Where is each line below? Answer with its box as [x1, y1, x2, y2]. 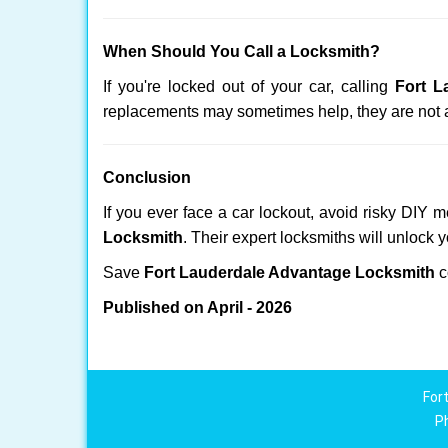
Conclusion [103, 169, 191, 186]
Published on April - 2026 [103, 299, 292, 316]
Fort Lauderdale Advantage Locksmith [144, 264, 435, 281]
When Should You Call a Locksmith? [103, 43, 380, 60]
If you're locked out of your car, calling [103, 78, 395, 95]
